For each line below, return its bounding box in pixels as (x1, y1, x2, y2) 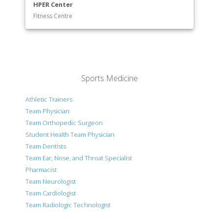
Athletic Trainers (25, 95, 73, 104)
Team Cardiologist (25, 189, 76, 198)
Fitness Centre (33, 12, 73, 21)
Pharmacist (25, 165, 57, 175)
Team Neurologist (25, 177, 76, 186)
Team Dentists (25, 142, 66, 151)
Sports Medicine (81, 73, 138, 84)
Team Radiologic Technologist (25, 200, 111, 210)
